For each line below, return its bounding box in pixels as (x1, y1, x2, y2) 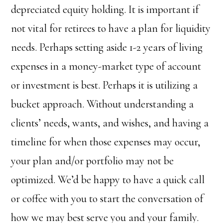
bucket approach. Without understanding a (11, 97, 194, 111)
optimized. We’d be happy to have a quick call (11, 173, 205, 186)
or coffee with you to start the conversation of (11, 192, 204, 205)
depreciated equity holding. (11, 2, 129, 16)
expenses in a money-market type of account (11, 59, 202, 73)
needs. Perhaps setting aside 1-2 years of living (11, 40, 203, 54)
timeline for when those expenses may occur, (11, 135, 201, 148)
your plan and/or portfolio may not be (11, 154, 174, 167)
